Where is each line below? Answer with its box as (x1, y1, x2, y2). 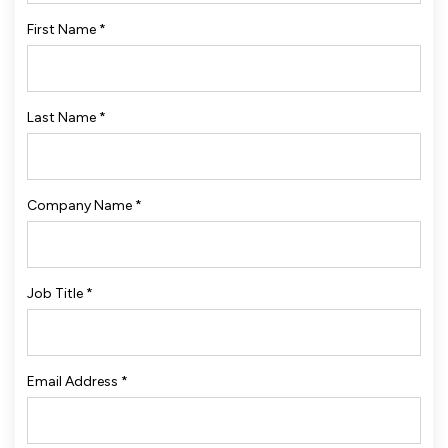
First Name (27, 21, 99, 39)
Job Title (27, 285, 86, 303)
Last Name (27, 109, 99, 127)
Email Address (27, 373, 121, 391)
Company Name (27, 197, 135, 215)
